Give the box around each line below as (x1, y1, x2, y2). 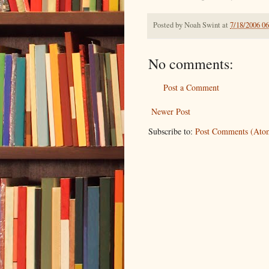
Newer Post (151, 105, 190, 117)
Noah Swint (184, 19, 220, 30)
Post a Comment (163, 81, 219, 93)
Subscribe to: (148, 125, 195, 137)
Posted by (153, 19, 184, 30)
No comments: (148, 53, 234, 73)
